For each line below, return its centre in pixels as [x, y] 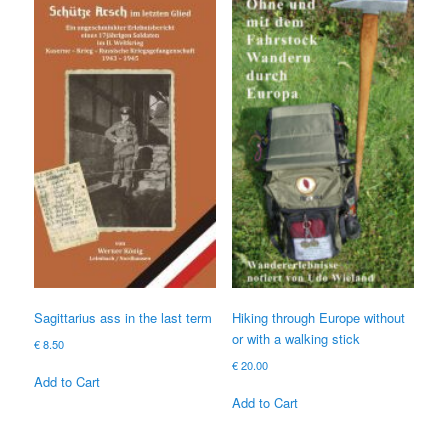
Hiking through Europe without [318, 318]
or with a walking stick [295, 339]
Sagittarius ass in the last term [123, 318]
